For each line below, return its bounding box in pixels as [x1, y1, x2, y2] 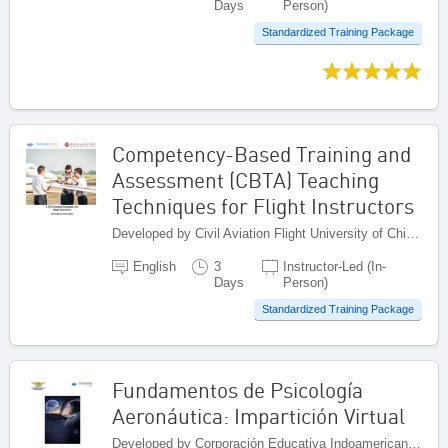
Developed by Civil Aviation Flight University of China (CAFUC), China [406, 225, 419, 241]
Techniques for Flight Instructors [112, 192, 414, 219]
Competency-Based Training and [112, 140, 411, 167]
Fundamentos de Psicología [112, 377, 363, 404]
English [133, 258, 177, 274]
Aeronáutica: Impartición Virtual [112, 403, 405, 430]
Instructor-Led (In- [282, 258, 386, 274]
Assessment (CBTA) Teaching [112, 166, 379, 193]
